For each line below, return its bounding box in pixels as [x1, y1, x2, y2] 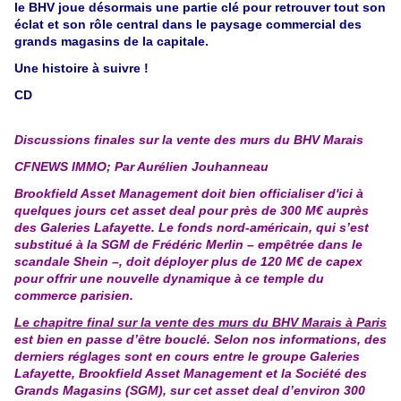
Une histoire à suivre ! [14, 61, 149, 76]
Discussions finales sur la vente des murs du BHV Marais [14, 132, 363, 148]
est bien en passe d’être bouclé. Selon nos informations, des [14, 332, 387, 347]
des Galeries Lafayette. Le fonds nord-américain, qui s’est [14, 220, 369, 235]
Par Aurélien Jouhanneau [115, 159, 269, 175]
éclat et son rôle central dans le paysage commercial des [14, 17, 362, 32]
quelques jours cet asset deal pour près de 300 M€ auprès [14, 203, 369, 218]
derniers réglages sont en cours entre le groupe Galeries [14, 349, 360, 364]
